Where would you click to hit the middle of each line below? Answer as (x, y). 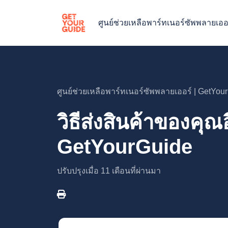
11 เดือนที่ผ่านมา (131, 171)
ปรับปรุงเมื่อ (79, 171)
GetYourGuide (125, 147)
